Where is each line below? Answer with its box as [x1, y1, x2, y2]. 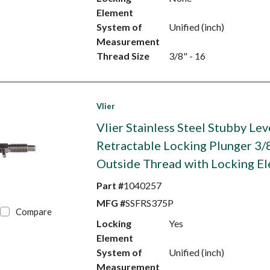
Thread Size [96, 50, 149, 61]
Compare [16, 206, 52, 217]
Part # [96, 180, 124, 191]
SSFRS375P [125, 197, 174, 209]
